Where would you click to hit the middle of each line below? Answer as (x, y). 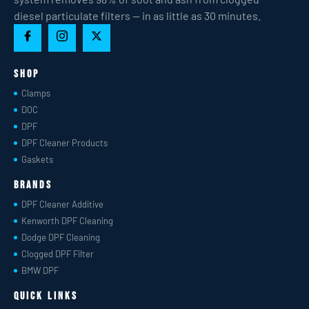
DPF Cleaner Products (65, 142)
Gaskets (38, 159)
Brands (33, 185)
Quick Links (46, 296)
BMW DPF (40, 270)
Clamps (36, 93)
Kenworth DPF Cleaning (68, 220)
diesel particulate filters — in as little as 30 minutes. (137, 15)
